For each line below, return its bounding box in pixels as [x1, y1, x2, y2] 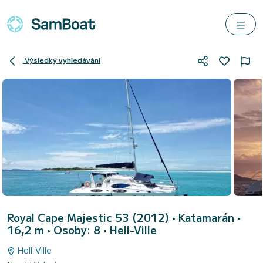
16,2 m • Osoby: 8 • [7, 222, 110, 237]
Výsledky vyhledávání [25, 55, 100, 65]
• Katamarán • [172, 210, 241, 225]
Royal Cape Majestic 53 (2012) [7, 210, 172, 225]
